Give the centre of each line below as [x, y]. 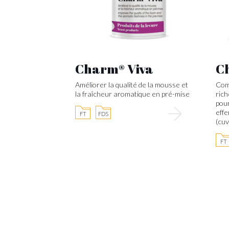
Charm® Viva [114, 68]
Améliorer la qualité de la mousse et [132, 85]
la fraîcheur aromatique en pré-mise [132, 94]
